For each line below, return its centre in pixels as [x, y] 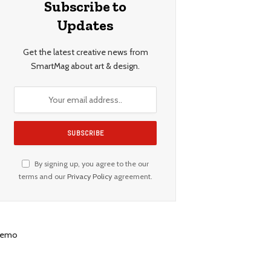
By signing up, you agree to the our [91, 163]
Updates [85, 25]
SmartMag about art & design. [85, 66]
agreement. [132, 176]
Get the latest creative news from [85, 52]
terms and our [43, 176]
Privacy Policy [89, 176]
